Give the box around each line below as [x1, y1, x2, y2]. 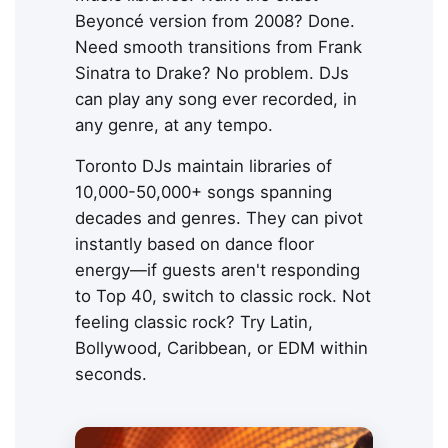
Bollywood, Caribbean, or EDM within [75, 338, 368, 359]
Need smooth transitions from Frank [75, 37, 362, 58]
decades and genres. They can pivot [75, 208, 363, 229]
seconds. [75, 364, 147, 385]
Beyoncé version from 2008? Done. [75, 11, 355, 32]
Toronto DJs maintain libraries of [75, 156, 332, 177]
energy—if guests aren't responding [75, 260, 360, 281]
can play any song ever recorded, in [75, 89, 357, 110]
